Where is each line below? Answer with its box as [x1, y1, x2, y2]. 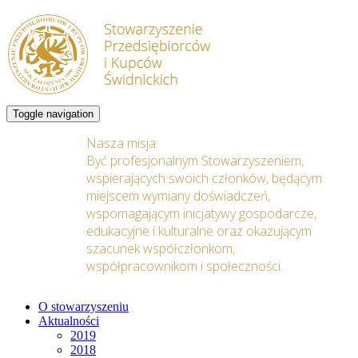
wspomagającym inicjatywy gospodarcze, [86, 205, 316, 222]
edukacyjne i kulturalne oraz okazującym [86, 222, 312, 240]
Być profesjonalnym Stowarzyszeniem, [86, 152, 304, 169]
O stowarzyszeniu [38, 300, 129, 313]
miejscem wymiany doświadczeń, [86, 187, 270, 205]
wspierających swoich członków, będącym [86, 169, 322, 187]
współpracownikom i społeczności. [86, 257, 283, 275]
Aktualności [38, 314, 99, 328]
